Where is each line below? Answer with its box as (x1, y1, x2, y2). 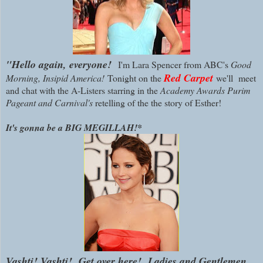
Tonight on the (107, 71, 164, 84)
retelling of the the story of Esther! (95, 96, 221, 109)
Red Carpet (164, 70, 216, 85)
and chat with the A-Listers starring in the (6, 83, 158, 96)
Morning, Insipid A (6, 71, 76, 84)
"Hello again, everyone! (6, 56, 118, 72)
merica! (76, 71, 107, 84)
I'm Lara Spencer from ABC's (118, 58, 231, 70)
